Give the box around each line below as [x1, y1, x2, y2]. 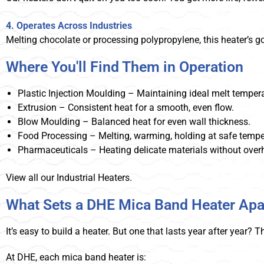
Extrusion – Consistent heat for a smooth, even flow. [18, 102, 234, 114]
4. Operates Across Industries [6, 20, 132, 32]
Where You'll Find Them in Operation [6, 58, 243, 76]
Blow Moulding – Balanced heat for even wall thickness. [18, 116, 250, 128]
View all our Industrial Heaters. [6, 172, 132, 184]
